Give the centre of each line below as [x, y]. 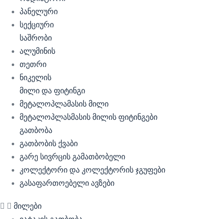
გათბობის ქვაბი [49, 143]
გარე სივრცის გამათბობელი [72, 157]
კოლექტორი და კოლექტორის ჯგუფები [92, 170]
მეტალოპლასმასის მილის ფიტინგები [88, 117]
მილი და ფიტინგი [52, 91]
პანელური [39, 11]
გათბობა [36, 130]
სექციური [37, 25]
